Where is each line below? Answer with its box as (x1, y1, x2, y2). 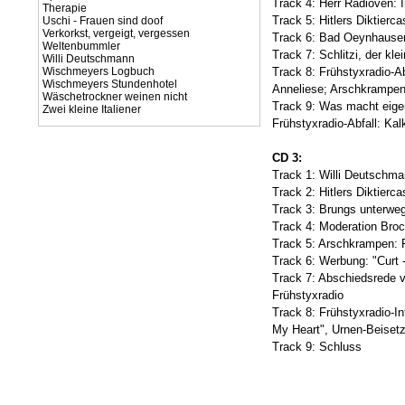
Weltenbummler (42, 40, 120, 52)
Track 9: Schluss (272, 340, 362, 353)
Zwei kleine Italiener (42, 103, 141, 116)
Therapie (42, 2, 87, 14)
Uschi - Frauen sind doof (42, 14, 163, 27)
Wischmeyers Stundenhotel (42, 78, 177, 90)
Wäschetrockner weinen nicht (42, 90, 187, 103)
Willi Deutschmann (42, 52, 135, 65)
